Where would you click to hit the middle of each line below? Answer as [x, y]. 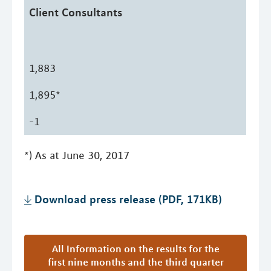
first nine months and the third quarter [135, 262]
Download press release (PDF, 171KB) [128, 199]
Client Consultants [76, 12]
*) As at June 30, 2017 [77, 155]
